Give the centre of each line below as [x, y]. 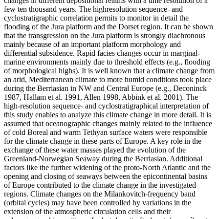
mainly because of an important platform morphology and [92, 44]
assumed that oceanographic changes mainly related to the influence [108, 123]
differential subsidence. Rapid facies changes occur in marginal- [102, 53]
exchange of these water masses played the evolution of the [95, 150]
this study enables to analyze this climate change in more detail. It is [108, 114]
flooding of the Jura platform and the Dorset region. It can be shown [109, 26]
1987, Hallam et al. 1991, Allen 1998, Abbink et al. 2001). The [101, 97]
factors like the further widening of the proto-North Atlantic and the [107, 167]
